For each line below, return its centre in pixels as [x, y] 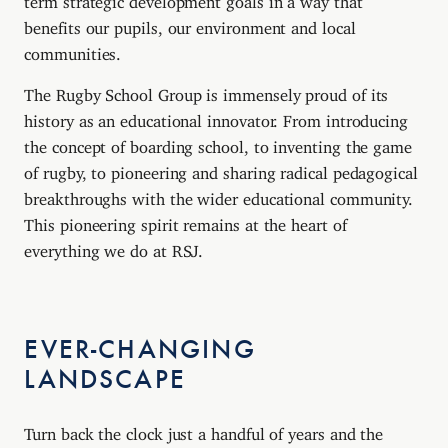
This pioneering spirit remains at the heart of [185, 221]
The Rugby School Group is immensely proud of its [206, 91]
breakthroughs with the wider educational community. [219, 195]
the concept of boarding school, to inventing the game [218, 143]
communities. [73, 49]
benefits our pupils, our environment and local [190, 23]
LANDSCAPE [105, 379]
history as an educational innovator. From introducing [216, 117]
